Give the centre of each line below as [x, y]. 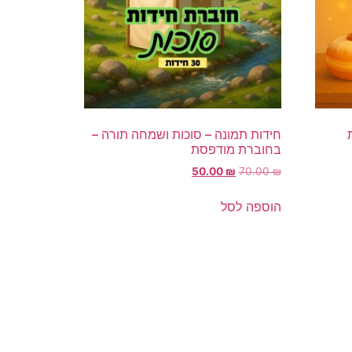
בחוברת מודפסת [236, 150]
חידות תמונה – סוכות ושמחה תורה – [186, 135]
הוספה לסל [251, 207]
